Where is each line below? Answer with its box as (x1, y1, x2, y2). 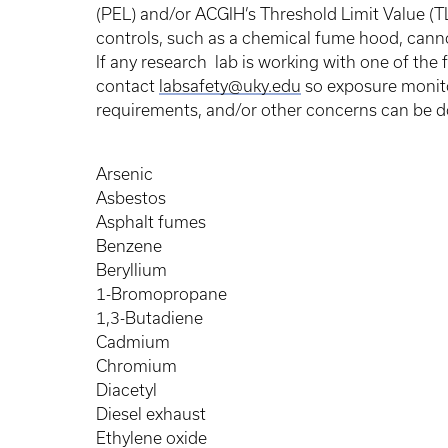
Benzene (96, 237, 166, 255)
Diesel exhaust (96, 405, 210, 423)
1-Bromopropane (96, 285, 231, 303)
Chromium (96, 357, 181, 375)
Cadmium (96, 333, 174, 351)
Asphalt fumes (96, 213, 210, 231)
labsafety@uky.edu (159, 77, 301, 95)
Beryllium (96, 261, 171, 279)
